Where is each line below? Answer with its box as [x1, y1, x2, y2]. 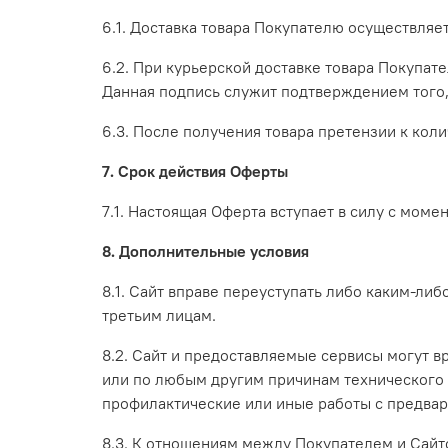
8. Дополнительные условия [102, 241, 309, 262]
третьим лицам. [102, 305, 216, 326]
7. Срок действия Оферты [102, 161, 288, 182]
